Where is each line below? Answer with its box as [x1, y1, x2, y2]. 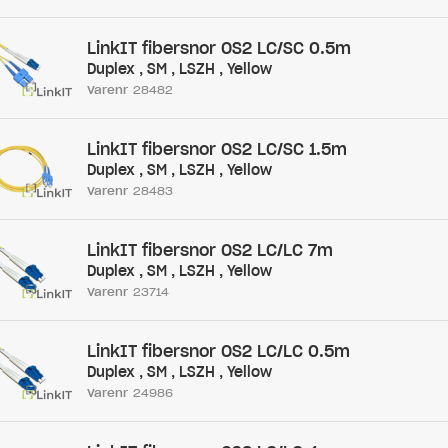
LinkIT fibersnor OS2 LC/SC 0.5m [86, 38, 351, 58]
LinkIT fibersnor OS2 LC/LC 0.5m [86, 341, 350, 361]
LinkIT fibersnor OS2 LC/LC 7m [86, 240, 333, 260]
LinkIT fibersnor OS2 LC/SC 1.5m [86, 139, 347, 159]
